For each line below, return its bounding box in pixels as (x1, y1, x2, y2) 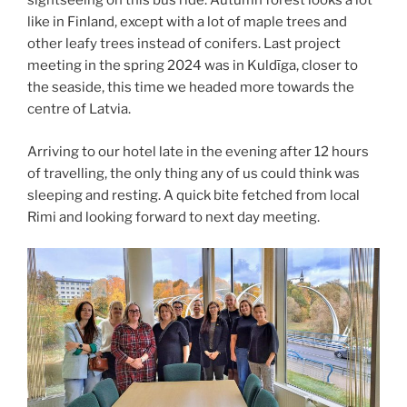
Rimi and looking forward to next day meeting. (27, 208, 320, 225)
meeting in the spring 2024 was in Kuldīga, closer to (27, 57, 358, 74)
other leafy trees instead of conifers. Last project (27, 35, 341, 53)
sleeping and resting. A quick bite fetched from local (27, 186, 360, 203)
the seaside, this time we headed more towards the (27, 79, 354, 96)
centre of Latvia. (27, 101, 131, 118)
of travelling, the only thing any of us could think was (27, 164, 360, 182)
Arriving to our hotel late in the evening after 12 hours (27, 143, 369, 160)
